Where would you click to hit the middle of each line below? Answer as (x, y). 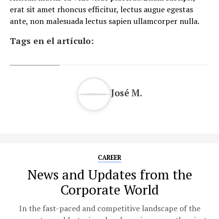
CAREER (109, 157)
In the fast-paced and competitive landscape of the (109, 208)
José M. (127, 93)
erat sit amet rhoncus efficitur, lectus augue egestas (101, 9)
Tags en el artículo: (52, 41)
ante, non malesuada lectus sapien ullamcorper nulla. (105, 21)
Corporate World (109, 189)
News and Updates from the (109, 174)
